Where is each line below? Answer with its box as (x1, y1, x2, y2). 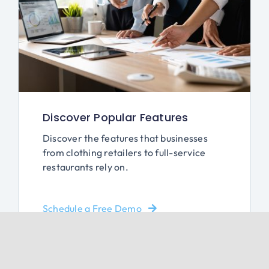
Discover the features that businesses (42, 132, 208, 145)
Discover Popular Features (42, 110, 189, 125)
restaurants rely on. (42, 161, 128, 174)
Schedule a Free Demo (42, 202, 142, 215)
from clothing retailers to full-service (42, 147, 206, 159)
